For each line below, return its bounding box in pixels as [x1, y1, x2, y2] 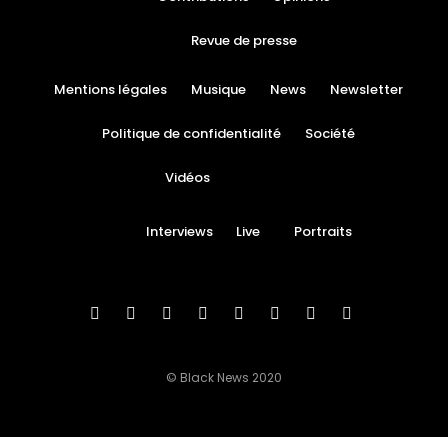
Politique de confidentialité [102, 124, 282, 143]
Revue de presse [190, 31, 297, 50]
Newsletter [330, 80, 404, 99]
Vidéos [165, 168, 211, 187]
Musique [191, 80, 247, 99]
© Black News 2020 [165, 369, 282, 386]
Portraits [293, 222, 352, 241]
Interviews [145, 222, 213, 241]
